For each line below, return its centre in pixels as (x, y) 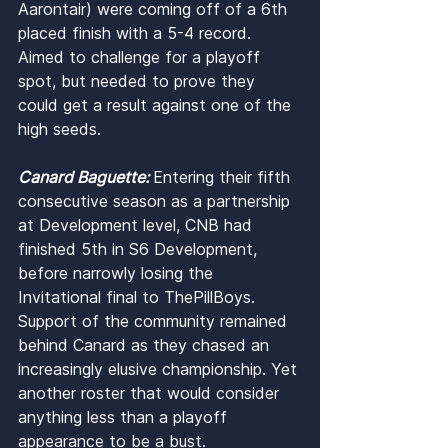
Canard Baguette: (85, 177)
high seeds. (59, 129)
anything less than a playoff (125, 417)
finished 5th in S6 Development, (140, 249)
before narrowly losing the (118, 273)
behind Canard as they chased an (146, 345)
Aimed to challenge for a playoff (141, 57)
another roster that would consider (151, 393)
